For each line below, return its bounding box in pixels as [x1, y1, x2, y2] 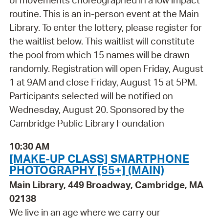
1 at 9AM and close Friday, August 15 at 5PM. [9, 76, 197, 88]
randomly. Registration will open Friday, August [9, 63, 203, 75]
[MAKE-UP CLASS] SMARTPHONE [9, 151, 189, 166]
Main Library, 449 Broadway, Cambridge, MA [9, 178, 203, 191]
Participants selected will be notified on [9, 90, 173, 102]
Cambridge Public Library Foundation [9, 117, 164, 130]
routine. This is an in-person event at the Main [9, 8, 199, 20]
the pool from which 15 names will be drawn [9, 49, 190, 61]
